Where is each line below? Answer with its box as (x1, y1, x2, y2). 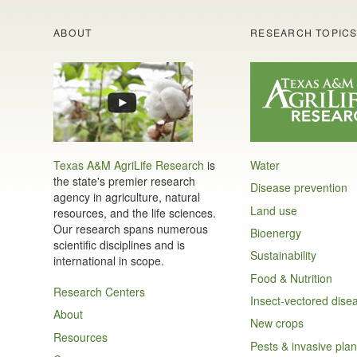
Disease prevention (250, 179, 348, 196)
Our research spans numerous (53, 220, 209, 237)
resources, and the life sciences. (53, 204, 217, 221)
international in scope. (53, 252, 165, 269)
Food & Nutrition (250, 269, 333, 286)
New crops (250, 315, 304, 331)
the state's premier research (53, 172, 196, 189)
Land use (250, 202, 298, 218)
